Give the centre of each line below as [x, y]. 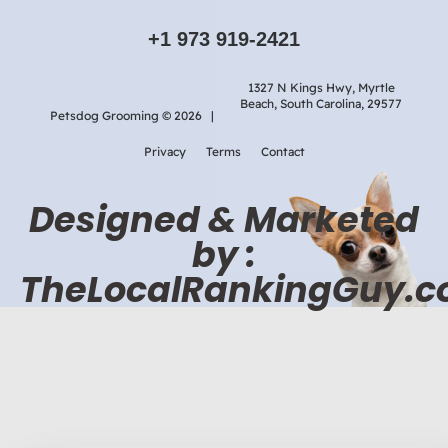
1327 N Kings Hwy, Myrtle [321, 88]
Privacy [164, 152]
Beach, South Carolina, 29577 [321, 104]
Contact [282, 152]
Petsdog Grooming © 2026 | [132, 116]
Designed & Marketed [224, 220]
